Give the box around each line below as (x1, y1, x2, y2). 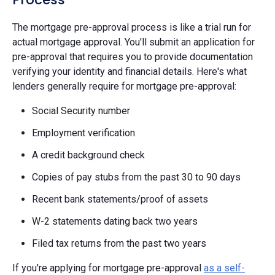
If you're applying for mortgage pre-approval (12, 261, 204, 274)
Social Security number (32, 104, 130, 117)
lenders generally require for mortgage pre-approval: (12, 80, 236, 92)
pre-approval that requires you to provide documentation (12, 50, 253, 63)
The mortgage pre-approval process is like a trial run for (12, 21, 251, 33)
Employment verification (32, 126, 135, 139)
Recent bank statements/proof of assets (32, 193, 208, 205)
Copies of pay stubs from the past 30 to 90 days (32, 171, 241, 183)
